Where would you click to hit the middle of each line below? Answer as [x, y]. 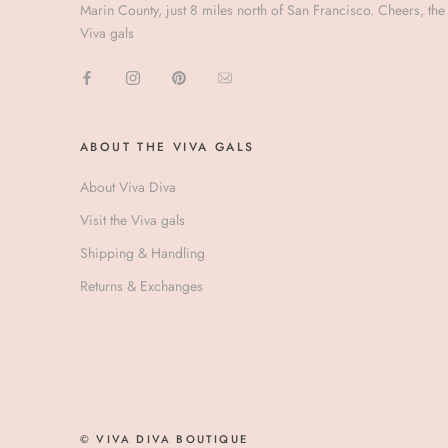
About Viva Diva [128, 187]
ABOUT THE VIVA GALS [167, 147]
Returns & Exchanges [141, 286]
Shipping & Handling [142, 253]
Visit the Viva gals [132, 220]
